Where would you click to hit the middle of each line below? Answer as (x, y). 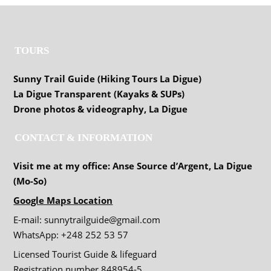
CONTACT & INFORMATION (84, 137)
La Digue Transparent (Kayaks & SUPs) (99, 93)
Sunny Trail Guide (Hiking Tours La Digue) (108, 78)
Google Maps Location (63, 200)
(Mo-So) (30, 181)
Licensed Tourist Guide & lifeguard (85, 254)
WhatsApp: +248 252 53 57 (71, 234)
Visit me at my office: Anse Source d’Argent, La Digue (133, 165)
